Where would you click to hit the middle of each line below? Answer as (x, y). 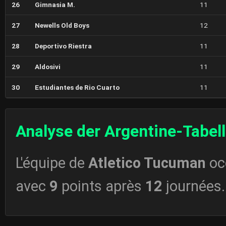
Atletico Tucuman (147, 163)
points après (102, 186)
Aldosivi (48, 67)
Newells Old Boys (62, 25)
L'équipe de (52, 163)
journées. (194, 186)
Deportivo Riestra (63, 46)
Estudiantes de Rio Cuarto (77, 87)
